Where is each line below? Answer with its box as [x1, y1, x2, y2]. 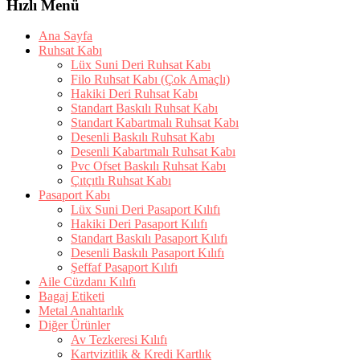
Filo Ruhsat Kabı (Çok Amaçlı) [71, 72, 230, 87]
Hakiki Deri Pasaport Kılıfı [71, 217, 207, 231]
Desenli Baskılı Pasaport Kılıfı [71, 246, 224, 260]
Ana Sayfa [39, 29, 92, 43]
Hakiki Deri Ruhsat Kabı [71, 87, 198, 101]
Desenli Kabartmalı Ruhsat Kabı [71, 145, 235, 159]
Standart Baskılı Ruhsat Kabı [71, 101, 218, 116]
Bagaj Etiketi [39, 289, 104, 304]
